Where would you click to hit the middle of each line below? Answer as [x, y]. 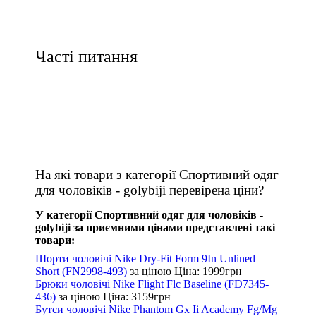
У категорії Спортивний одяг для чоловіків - [149, 215]
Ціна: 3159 [128, 297]
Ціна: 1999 [200, 272]
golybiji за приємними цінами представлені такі [155, 228]
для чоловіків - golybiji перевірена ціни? [150, 190]
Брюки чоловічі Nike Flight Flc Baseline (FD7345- [152, 284]
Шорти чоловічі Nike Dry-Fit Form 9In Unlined [145, 259]
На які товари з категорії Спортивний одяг [157, 175]
